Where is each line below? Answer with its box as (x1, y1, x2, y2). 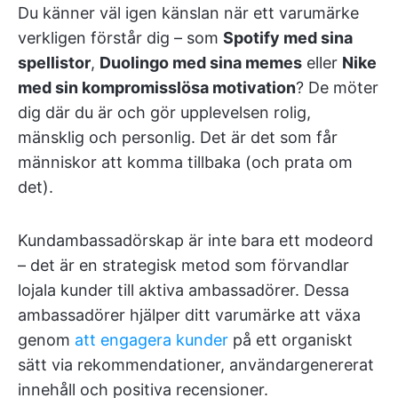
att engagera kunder (75, 330, 228, 349)
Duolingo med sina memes (99, 53, 302, 72)
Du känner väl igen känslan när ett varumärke (18, 4, 359, 22)
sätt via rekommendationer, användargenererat (18, 355, 374, 374)
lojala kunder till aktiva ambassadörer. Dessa (18, 281, 349, 299)
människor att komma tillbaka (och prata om (18, 153, 353, 171)
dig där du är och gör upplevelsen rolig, (18, 103, 311, 122)
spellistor (18, 53, 91, 72)
